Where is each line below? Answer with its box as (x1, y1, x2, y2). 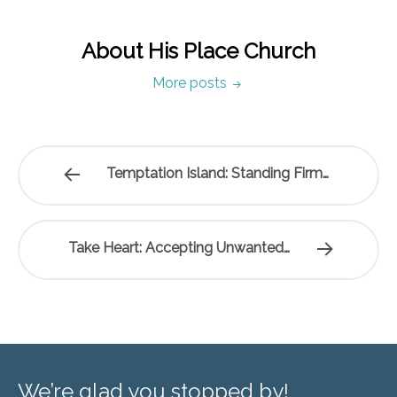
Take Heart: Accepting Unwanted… (67, 239, 290, 256)
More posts (152, 74, 230, 91)
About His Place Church (82, 38, 315, 64)
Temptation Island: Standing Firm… (106, 165, 330, 182)
